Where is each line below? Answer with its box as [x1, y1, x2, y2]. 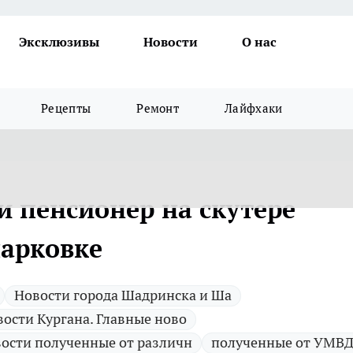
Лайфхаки [225, 101, 283, 116]
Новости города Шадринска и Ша [14, 286, 232, 304]
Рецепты [41, 101, 91, 116]
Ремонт [136, 101, 180, 116]
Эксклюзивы [19, 34, 99, 50]
